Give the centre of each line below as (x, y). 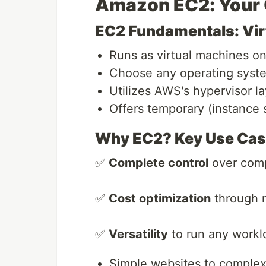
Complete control (159, 163)
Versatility (138, 234)
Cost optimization (160, 199)
